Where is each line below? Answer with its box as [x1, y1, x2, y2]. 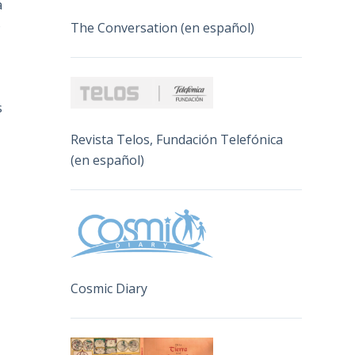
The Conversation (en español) [71, 19, 255, 37]
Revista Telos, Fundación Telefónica [71, 130, 284, 148]
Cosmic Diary [71, 280, 148, 298]
